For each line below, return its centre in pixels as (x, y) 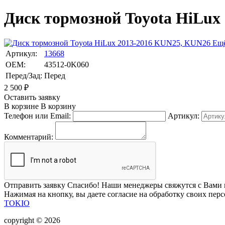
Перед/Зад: (24, 75)
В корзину (57, 106)
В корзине (21, 106)
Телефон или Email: (37, 116)
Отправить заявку (36, 185)
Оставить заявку (32, 97)
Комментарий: (29, 137)
